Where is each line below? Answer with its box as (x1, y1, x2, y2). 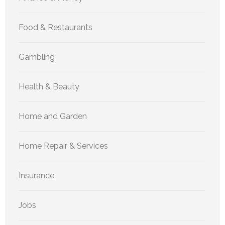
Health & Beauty (19, 82, 79, 92)
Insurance (19, 171, 54, 181)
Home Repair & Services (19, 141, 108, 151)
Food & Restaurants (19, 23, 92, 33)
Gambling (19, 52, 55, 62)
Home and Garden (19, 111, 87, 122)
